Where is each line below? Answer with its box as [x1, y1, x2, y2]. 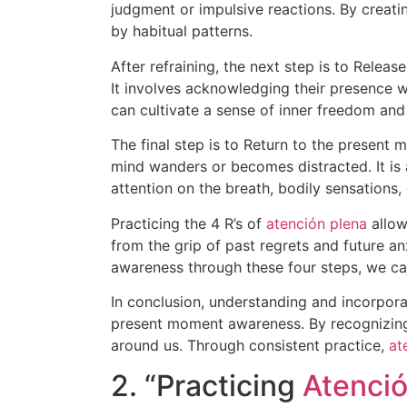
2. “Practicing [111, 368, 303, 404]
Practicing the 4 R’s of [111, 213, 266, 233]
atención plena [266, 213, 367, 233]
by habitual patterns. [111, 22, 253, 41]
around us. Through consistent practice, [111, 335, 389, 354]
